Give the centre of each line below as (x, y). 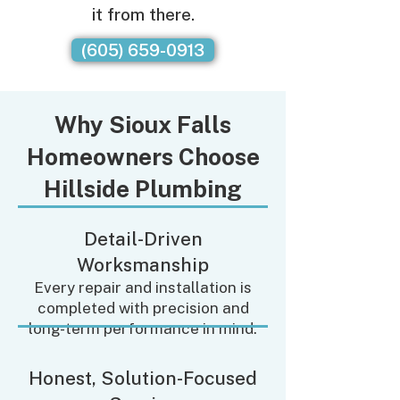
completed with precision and (143, 308)
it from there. (143, 14)
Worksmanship (143, 265)
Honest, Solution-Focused (143, 378)
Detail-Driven (143, 239)
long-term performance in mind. (143, 329)
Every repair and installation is (143, 287)
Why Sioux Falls (143, 125)
